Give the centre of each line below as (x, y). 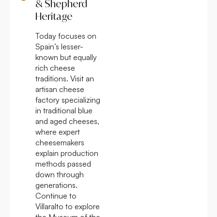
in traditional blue (64, 110)
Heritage (54, 16)
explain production (67, 153)
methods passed (63, 163)
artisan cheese (60, 89)
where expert (58, 132)
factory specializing (68, 100)
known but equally (66, 57)
